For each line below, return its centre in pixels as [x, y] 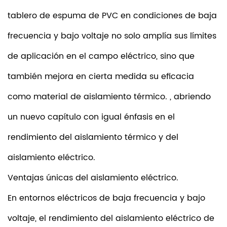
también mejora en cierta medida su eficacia [101, 77]
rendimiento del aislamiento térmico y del [93, 137]
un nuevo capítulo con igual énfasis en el [91, 117]
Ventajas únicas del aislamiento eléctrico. [93, 178]
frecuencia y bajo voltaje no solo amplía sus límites [112, 36]
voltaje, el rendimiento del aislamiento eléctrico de [111, 218]
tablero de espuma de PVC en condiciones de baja [112, 16]
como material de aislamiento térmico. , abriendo [109, 97]
